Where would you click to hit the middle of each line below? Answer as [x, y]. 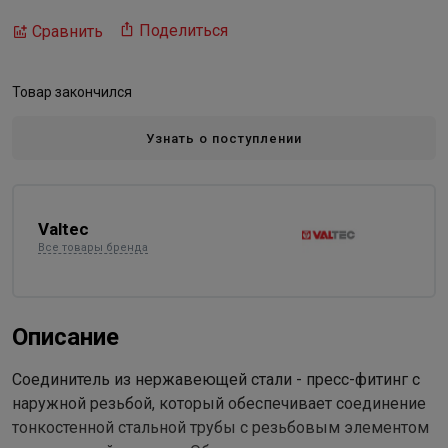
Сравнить [67, 31]
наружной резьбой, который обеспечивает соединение [219, 403]
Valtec [63, 228]
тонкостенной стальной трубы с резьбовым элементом [220, 427]
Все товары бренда [93, 247]
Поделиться [183, 30]
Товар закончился [72, 92]
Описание [65, 337]
